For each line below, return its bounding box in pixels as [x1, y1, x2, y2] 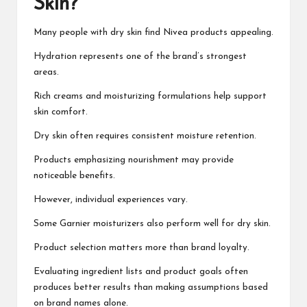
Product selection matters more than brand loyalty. [34, 243, 249, 253]
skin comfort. [34, 108, 88, 117]
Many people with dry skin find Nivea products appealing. [34, 28, 273, 38]
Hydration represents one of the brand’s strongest [34, 52, 247, 62]
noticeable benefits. [34, 171, 115, 181]
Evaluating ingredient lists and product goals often [34, 267, 248, 277]
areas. [34, 68, 59, 77]
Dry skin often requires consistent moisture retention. [34, 132, 256, 141]
